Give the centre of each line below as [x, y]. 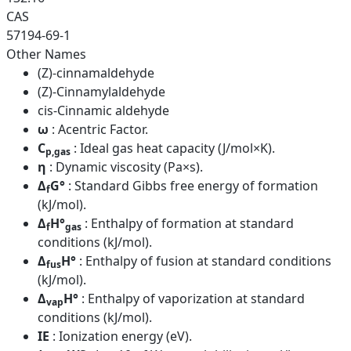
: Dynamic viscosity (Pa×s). [126, 167]
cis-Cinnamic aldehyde [103, 111]
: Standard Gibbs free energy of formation [193, 186]
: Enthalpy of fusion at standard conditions [205, 261]
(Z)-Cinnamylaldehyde [101, 92]
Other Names [46, 54]
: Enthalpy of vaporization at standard [193, 299]
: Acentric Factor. [100, 130]
